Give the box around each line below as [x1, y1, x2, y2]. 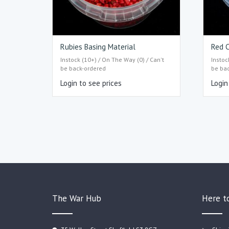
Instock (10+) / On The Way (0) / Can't [60, 55, 164, 63]
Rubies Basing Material [60, 42, 135, 52]
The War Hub [52, 192, 101, 204]
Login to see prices [60, 78, 122, 88]
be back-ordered [60, 64, 106, 72]
